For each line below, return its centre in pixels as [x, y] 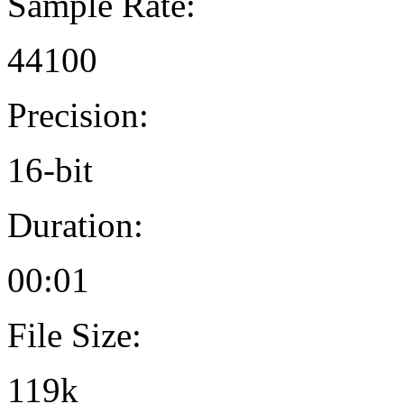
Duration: [75, 225]
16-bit [50, 170]
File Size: [74, 335]
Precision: [78, 115]
